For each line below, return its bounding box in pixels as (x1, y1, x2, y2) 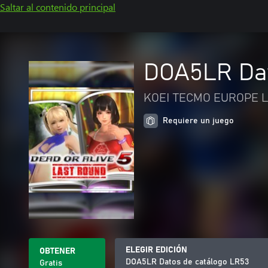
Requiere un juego (163, 117, 234, 125)
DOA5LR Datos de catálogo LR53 (126, 258, 249, 266)
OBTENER (39, 247, 75, 255)
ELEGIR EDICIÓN (126, 246, 187, 254)
